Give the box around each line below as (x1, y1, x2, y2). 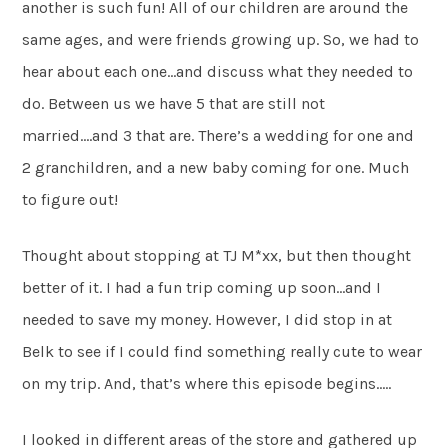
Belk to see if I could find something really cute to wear (22, 341, 423, 361)
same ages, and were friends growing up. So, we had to (22, 29, 420, 49)
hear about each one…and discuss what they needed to (22, 61, 414, 81)
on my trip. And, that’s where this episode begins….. (22, 373, 392, 393)
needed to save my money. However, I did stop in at (22, 309, 393, 329)
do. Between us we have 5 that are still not (22, 93, 326, 113)
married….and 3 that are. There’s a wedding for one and (22, 125, 415, 145)
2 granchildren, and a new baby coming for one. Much (22, 157, 410, 177)
